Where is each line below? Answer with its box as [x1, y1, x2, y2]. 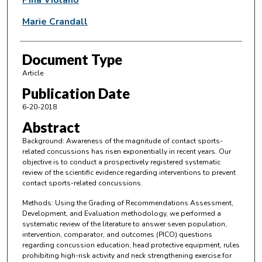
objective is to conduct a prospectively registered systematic [22, 157, 220, 167]
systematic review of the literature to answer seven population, [22, 219, 227, 229]
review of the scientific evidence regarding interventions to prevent [22, 168, 236, 178]
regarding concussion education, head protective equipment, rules [22, 240, 240, 250]
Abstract [22, 119, 80, 136]
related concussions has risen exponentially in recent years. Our [22, 147, 231, 157]
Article [22, 68, 43, 78]
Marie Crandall [22, 15, 88, 28]
